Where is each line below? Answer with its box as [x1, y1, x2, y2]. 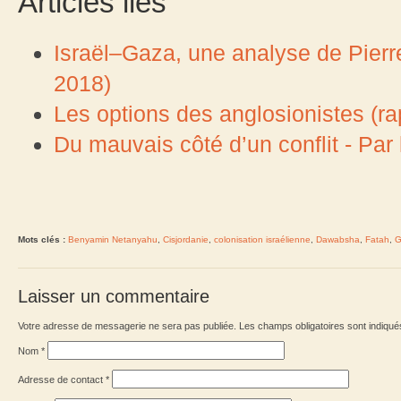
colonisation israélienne [214, 234, 311, 244]
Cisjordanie [163, 234, 209, 244]
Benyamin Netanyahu [68, 234, 158, 244]
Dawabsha [316, 234, 360, 244]
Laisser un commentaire [18, 286, 209, 306]
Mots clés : [18, 234, 65, 244]
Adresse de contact [18, 373, 106, 385]
